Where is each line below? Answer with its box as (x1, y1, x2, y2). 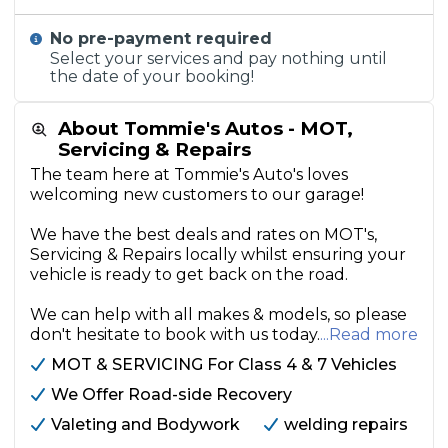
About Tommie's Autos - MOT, (57, 117, 353, 140)
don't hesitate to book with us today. (30, 325, 320, 344)
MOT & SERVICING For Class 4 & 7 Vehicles (51, 355, 397, 374)
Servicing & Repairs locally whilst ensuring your (30, 245, 406, 264)
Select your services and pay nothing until (50, 49, 388, 68)
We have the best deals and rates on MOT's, (30, 225, 377, 244)
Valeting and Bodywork (51, 415, 240, 434)
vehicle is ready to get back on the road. (30, 265, 348, 284)
